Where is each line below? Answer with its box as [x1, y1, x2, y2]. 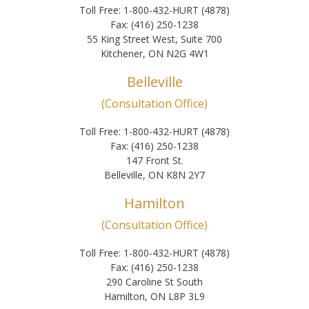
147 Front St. [126, 153, 183, 167]
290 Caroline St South [106, 275, 203, 288]
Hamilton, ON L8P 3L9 [104, 289, 205, 303]
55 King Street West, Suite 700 [87, 32, 222, 46]
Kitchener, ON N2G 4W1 [100, 46, 209, 60]
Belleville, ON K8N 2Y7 [104, 168, 205, 181]
